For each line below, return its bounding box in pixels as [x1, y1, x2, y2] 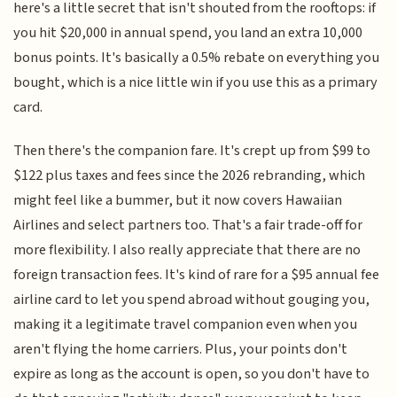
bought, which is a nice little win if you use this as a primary [13, 72, 378, 94]
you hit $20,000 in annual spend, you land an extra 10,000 [13, 22, 363, 44]
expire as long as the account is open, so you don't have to [13, 362, 370, 385]
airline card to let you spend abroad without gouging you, [13, 288, 370, 310]
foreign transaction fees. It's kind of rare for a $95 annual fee [13, 263, 380, 285]
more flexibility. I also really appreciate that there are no [13, 238, 362, 261]
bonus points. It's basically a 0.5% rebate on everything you [13, 47, 380, 69]
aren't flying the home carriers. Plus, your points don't [13, 338, 348, 360]
